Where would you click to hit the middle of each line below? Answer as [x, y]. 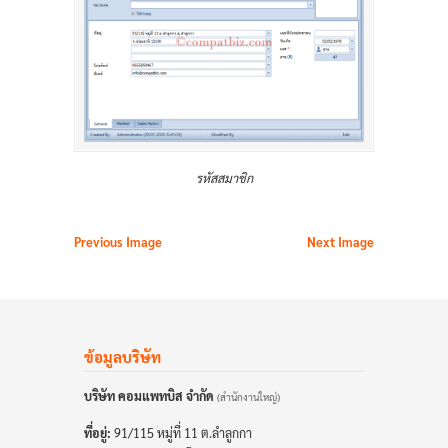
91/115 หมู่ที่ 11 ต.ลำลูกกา [181, 433]
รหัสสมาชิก [224, 178]
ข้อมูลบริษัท [122, 357]
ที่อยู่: [97, 433]
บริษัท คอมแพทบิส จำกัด [149, 396]
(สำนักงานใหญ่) [248, 397]
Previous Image [118, 242]
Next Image [340, 242]
